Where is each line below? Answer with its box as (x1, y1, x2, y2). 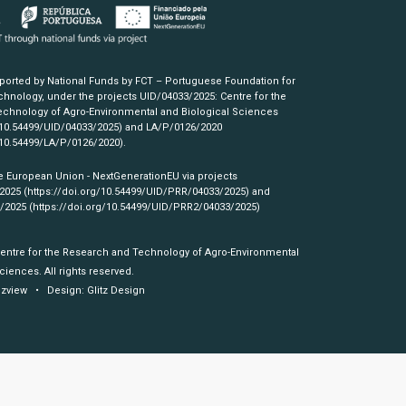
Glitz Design (86, 285, 145, 296)
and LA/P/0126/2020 (121, 121, 222, 133)
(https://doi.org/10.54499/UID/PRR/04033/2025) (23, 186, 249, 198)
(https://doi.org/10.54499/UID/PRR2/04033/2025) (28, 201, 260, 213)
